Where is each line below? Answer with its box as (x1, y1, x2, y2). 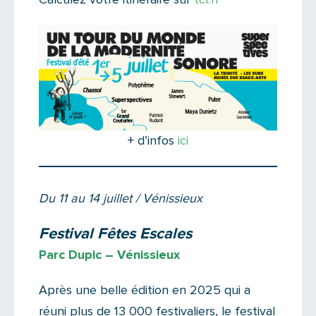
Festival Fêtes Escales (39, 226, 192, 242)
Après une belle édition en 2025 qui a (39, 284, 250, 297)
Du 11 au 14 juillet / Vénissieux (39, 192, 202, 205)
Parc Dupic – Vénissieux (39, 248, 180, 262)
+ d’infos (128, 134, 178, 147)
